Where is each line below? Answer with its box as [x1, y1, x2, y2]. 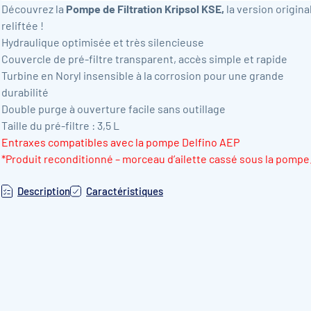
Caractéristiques [86, 185, 163, 198]
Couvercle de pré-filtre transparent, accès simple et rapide [1, 52, 287, 66]
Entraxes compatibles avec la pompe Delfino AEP [1, 135, 239, 149]
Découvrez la [1, 2, 64, 16]
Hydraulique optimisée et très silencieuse [1, 35, 204, 49]
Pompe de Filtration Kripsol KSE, [64, 2, 226, 16]
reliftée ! [1, 19, 44, 33]
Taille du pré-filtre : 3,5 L [1, 119, 119, 133]
